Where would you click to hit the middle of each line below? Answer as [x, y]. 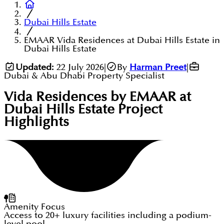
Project [138, 110]
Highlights [36, 122]
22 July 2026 [80, 67]
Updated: [34, 67]
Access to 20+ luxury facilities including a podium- [108, 215]
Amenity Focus [34, 207]
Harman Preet [158, 67]
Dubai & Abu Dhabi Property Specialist [84, 75]
